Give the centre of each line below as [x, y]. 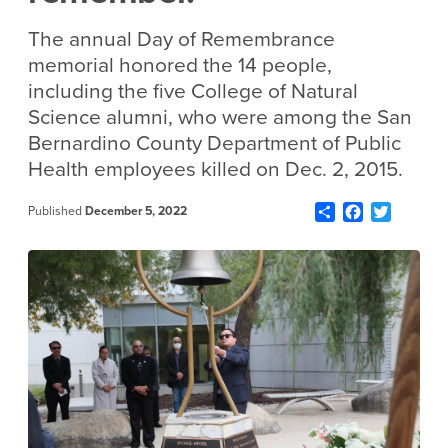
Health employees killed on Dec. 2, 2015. [215, 169]
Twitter [414, 210]
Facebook [397, 210]
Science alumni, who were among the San [220, 117]
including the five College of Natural [193, 91]
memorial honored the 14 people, [180, 65]
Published [56, 210]
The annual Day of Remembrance [181, 39]
